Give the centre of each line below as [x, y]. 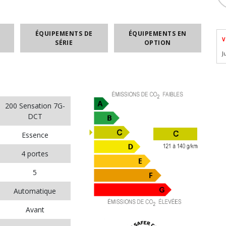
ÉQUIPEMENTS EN [157, 33]
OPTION [157, 42]
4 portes [35, 154]
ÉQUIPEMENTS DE [64, 33]
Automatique [35, 191]
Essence [35, 135]
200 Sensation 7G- [35, 106]
